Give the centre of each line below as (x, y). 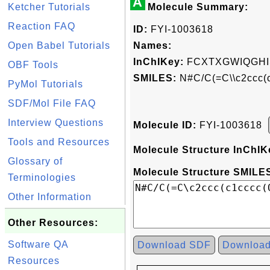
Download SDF (174, 245)
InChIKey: (159, 62)
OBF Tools (33, 65)
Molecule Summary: (198, 7)
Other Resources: (53, 223)
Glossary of (35, 161)
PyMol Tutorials (46, 84)
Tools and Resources (59, 142)
